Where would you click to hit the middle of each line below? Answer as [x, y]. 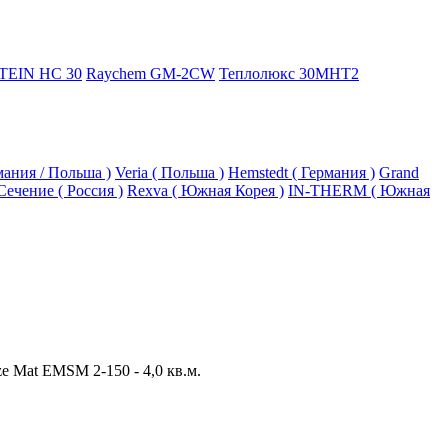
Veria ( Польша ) [169, 172]
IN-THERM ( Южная [359, 190]
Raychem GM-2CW [150, 73]
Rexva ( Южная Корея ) [205, 190]
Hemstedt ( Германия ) [301, 172]
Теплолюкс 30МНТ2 [289, 73]
